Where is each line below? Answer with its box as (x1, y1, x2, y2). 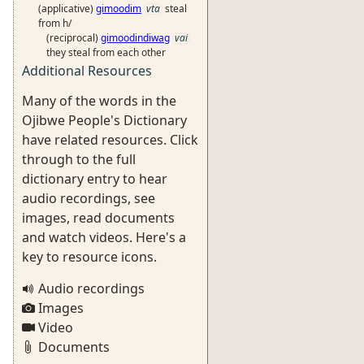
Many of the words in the (22, 92, 176, 110)
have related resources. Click (22, 131, 198, 149)
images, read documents (22, 209, 175, 227)
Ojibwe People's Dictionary (22, 111, 187, 129)
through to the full (22, 150, 136, 168)
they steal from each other (46, 45, 166, 59)
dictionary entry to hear (22, 170, 167, 188)
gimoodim (96, 2, 141, 15)
